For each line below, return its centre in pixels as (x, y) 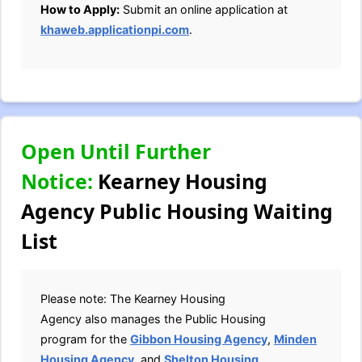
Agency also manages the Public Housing (153, 319)
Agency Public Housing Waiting (177, 211)
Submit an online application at (204, 9)
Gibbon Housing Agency (199, 339)
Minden (295, 339)
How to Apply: (80, 9)
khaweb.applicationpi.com (115, 29)
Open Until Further (116, 151)
